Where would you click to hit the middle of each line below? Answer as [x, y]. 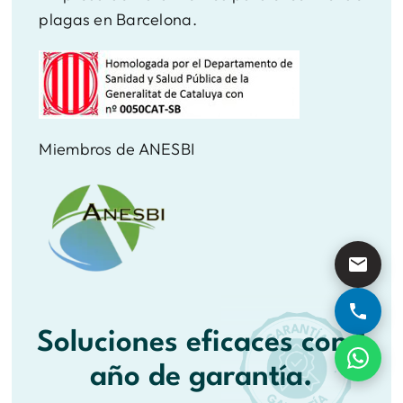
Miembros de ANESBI [117, 148]
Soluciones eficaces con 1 [201, 344]
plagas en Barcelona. [118, 19]
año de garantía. [201, 378]
